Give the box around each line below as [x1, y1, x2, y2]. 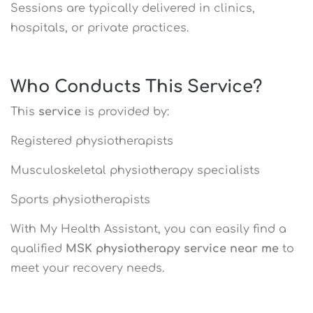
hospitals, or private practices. [10, 21, 189, 34]
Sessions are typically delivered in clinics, [10, 1, 255, 15]
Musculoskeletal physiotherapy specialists [10, 163, 260, 177]
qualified [10, 242, 66, 255]
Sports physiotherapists [10, 193, 150, 206]
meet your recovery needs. [10, 261, 164, 275]
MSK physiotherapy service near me [66, 242, 279, 255]
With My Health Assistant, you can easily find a [10, 222, 286, 235]
